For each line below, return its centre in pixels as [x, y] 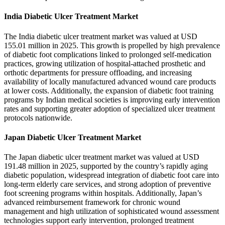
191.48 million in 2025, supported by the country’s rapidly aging [106, 166]
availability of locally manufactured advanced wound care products [110, 81]
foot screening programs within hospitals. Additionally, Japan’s [103, 193]
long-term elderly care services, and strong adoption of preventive [107, 184]
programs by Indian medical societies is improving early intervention [112, 99]
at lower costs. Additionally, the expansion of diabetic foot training [109, 90]
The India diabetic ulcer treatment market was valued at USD [101, 36]
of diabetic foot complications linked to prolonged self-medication [108, 54]
